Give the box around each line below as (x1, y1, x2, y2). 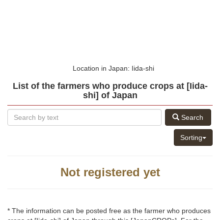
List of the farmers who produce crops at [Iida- (12, 81, 208, 91)
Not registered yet (60, 165, 160, 179)
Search (179, 113, 204, 122)
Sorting (180, 134, 202, 142)
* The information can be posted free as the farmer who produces (7, 207, 211, 215)
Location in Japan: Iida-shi (73, 64, 154, 73)
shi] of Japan (82, 90, 137, 101)
